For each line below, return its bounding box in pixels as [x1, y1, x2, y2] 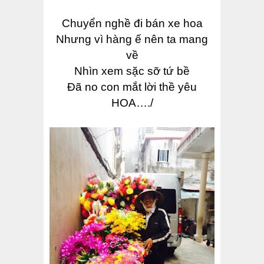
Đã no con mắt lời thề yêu [67, 81, 197, 94]
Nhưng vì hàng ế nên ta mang [56, 33, 208, 46]
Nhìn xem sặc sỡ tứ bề [74, 65, 190, 78]
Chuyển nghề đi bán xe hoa [61, 17, 203, 30]
